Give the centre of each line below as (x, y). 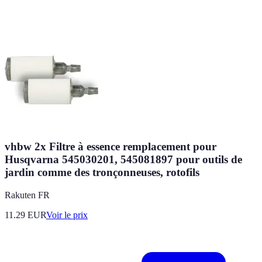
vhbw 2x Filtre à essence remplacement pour (111, 147)
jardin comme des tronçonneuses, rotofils (102, 173)
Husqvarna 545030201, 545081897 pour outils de (123, 160)
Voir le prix (67, 215)
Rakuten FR (27, 195)
